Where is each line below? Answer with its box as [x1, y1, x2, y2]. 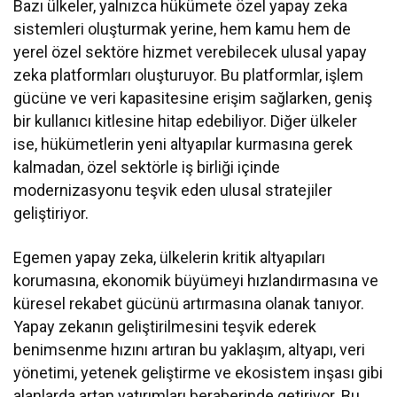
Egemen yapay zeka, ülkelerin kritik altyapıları [13, 248, 326, 268]
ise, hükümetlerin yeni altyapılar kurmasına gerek [13, 135, 354, 154]
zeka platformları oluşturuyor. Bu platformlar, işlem [13, 66, 364, 85]
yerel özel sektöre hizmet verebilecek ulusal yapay [13, 43, 368, 62]
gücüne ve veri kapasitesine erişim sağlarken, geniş [13, 89, 373, 108]
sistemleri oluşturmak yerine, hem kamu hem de [13, 19, 352, 39]
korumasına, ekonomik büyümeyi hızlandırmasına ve [13, 271, 379, 291]
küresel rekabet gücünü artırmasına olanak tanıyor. [13, 294, 365, 314]
